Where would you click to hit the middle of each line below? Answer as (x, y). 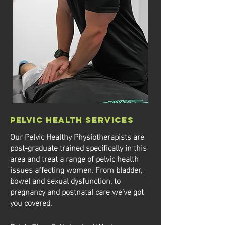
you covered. (31, 202)
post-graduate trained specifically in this (78, 147)
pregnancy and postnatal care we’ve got (77, 191)
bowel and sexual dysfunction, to (65, 180)
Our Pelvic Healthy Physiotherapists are (77, 136)
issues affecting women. (52, 169)
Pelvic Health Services (72, 120)
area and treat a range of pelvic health (74, 158)
